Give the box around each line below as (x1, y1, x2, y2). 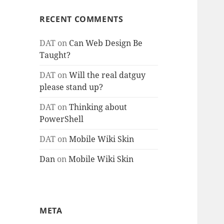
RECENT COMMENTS (39, 13, 123, 25)
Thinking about (69, 101, 127, 113)
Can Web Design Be (69, 37, 143, 49)
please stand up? (39, 81, 103, 93)
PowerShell (39, 113, 84, 125)
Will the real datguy (69, 69, 146, 81)
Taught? (39, 49, 71, 61)
